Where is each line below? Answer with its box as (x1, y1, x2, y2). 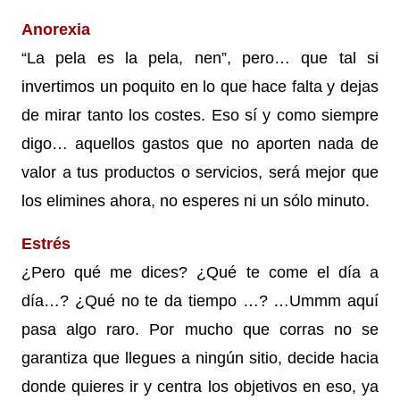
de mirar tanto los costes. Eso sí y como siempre (21, 105, 379, 124)
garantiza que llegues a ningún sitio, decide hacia (21, 348, 379, 367)
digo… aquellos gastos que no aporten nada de (21, 134, 379, 153)
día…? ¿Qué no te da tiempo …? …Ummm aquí (21, 291, 379, 310)
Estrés (21, 234, 71, 253)
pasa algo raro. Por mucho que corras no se (21, 320, 379, 338)
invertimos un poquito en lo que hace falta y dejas (21, 77, 379, 96)
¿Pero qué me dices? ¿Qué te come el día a (21, 262, 379, 281)
